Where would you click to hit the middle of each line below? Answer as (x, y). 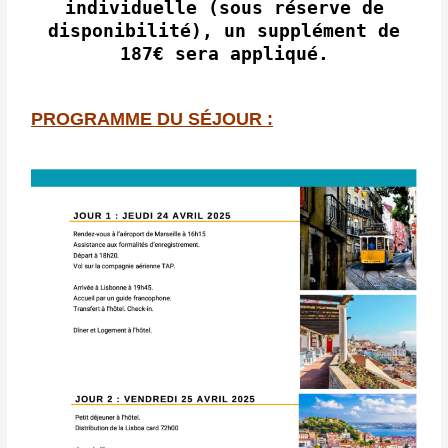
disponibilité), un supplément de (224, 31)
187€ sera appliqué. (224, 54)
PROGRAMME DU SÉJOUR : (152, 119)
